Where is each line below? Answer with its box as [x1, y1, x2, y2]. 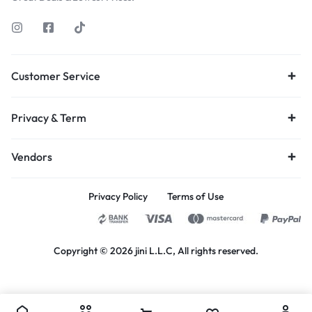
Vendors [11, 150, 52, 164]
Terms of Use [167, 190, 224, 203]
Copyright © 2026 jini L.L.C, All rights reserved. [54, 244, 258, 258]
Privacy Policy [88, 190, 148, 203]
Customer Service [11, 69, 100, 84]
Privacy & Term [11, 111, 86, 125]
